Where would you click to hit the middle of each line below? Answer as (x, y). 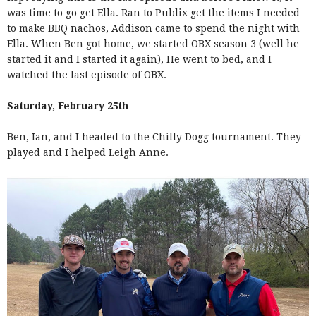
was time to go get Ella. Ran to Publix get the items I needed (153, 12)
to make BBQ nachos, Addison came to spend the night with (153, 28)
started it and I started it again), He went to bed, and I (139, 59)
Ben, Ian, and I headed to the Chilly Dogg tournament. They (154, 136)
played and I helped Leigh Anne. (89, 152)
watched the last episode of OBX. (88, 74)
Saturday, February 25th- (71, 105)
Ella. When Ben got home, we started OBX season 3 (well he (153, 43)
